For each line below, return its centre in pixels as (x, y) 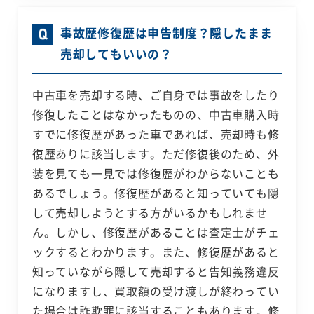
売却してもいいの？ (116, 54)
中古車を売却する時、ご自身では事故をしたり (156, 95)
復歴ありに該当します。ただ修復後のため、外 (156, 154)
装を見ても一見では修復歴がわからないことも (156, 173)
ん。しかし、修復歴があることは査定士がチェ (156, 232)
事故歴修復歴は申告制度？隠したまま (166, 33)
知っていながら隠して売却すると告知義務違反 (156, 272)
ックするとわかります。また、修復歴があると (156, 252)
